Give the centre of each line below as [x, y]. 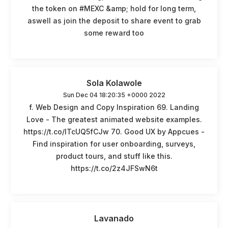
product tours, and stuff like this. [114, 156]
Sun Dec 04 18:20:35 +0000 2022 [114, 95]
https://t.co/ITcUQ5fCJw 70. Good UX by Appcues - [114, 131]
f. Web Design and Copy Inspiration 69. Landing [114, 107]
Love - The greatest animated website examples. [114, 119]
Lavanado [114, 218]
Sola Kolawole [114, 83]
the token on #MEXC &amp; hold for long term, [114, 8]
